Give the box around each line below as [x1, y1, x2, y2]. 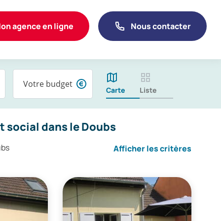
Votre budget [23, 78, 73, 89]
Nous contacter [131, 20, 191, 32]
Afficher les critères [113, 143, 191, 154]
